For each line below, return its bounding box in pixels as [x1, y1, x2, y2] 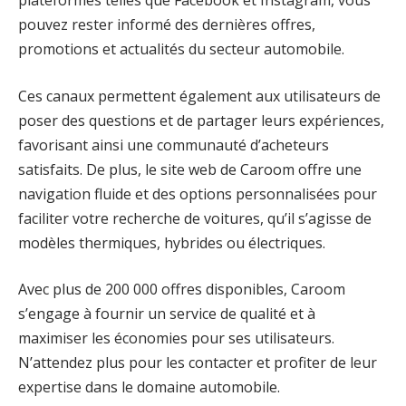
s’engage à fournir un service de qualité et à [18, 304, 315, 324]
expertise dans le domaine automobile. [18, 377, 280, 398]
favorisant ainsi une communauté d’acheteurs [18, 134, 329, 155]
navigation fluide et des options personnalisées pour [18, 183, 377, 204]
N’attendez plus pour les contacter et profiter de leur [18, 353, 377, 373]
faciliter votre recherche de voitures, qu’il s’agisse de [18, 208, 372, 228]
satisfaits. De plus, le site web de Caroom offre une [18, 159, 362, 179]
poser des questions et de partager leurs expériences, [18, 110, 384, 130]
